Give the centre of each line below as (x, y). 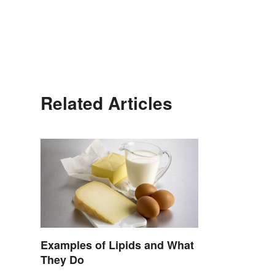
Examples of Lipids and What (117, 245)
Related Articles (107, 103)
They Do (62, 260)
